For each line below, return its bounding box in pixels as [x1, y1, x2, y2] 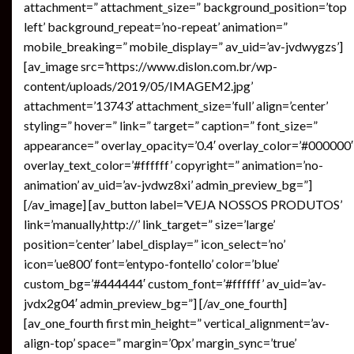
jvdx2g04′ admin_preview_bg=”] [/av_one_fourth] [24, 295, 287, 311]
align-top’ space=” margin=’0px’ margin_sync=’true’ [24, 334, 296, 350]
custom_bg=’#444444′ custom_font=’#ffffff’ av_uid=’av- [24, 275, 326, 291]
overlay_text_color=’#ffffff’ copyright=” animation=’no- [24, 156, 323, 172]
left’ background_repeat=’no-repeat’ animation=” [24, 18, 288, 34]
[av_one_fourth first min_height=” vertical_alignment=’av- [24, 314, 330, 330]
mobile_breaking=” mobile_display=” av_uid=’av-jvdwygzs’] [24, 38, 343, 54]
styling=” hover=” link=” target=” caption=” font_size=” [24, 117, 318, 133]
